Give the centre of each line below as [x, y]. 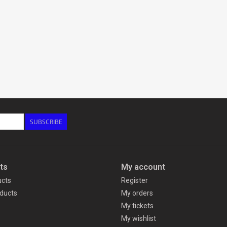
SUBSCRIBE [46, 122]
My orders [137, 193]
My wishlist [139, 219]
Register [135, 181]
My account [143, 167]
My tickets [137, 206]
